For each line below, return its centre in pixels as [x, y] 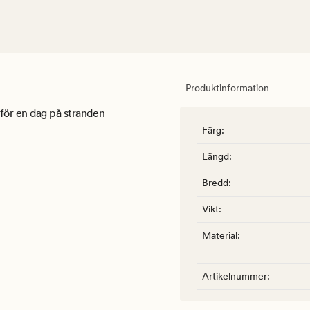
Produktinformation [227, 88]
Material [220, 236]
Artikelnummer [235, 276]
